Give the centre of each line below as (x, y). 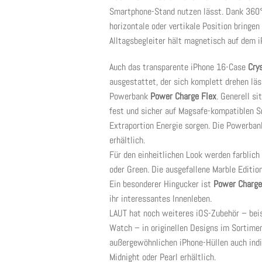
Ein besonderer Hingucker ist (161, 184)
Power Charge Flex (183, 96)
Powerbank (130, 96)
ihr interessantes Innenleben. (161, 199)
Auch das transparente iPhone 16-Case (179, 67)
